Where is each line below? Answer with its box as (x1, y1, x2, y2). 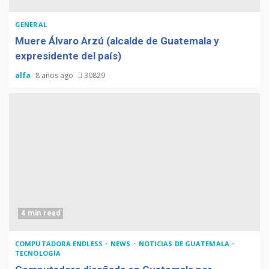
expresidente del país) (15, 50, 121, 62)
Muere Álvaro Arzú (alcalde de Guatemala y (15, 35, 219, 47)
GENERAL (15, 20, 47, 29)
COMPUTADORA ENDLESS (15, 239, 104, 248)
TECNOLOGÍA (15, 249, 61, 258)
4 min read (21, 209, 60, 217)
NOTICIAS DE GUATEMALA (138, 239, 231, 248)
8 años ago (35, 70, 75, 80)
